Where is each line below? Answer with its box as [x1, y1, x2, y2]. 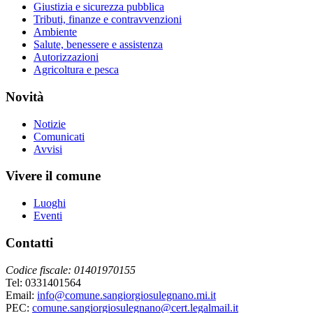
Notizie [34, 117, 66, 130]
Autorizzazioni [34, 51, 99, 64]
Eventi [34, 210, 62, 222]
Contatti [6, 235, 53, 250]
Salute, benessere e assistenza [34, 38, 163, 51]
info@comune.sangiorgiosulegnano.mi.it [37, 289, 216, 301]
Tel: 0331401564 [6, 276, 81, 289]
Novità [6, 89, 44, 104]
